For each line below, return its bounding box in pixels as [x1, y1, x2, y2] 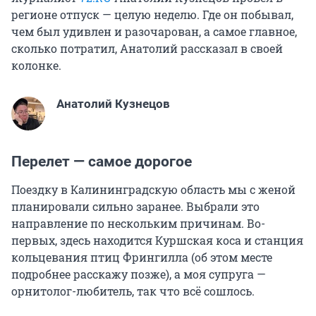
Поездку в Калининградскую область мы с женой [11, 182, 296, 197]
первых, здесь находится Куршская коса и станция [11, 233, 303, 248]
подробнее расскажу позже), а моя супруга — [11, 267, 266, 282]
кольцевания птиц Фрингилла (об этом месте [11, 250, 272, 265]
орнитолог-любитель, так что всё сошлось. [11, 284, 255, 299]
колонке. [11, 58, 61, 73]
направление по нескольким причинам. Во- [11, 216, 265, 231]
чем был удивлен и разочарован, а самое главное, [11, 24, 297, 39]
